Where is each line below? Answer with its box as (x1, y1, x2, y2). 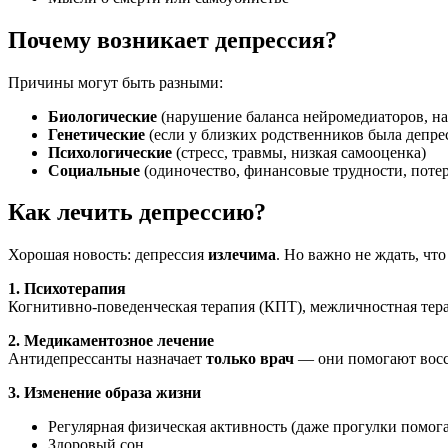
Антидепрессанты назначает (8, 350, 206, 368)
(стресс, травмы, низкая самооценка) (172, 143, 426, 161)
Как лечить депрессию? (8, 199, 266, 226)
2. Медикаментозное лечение (8, 332, 214, 350)
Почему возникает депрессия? (8, 26, 337, 53)
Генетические (48, 125, 145, 143)
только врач (206, 350, 294, 368)
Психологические (48, 143, 172, 161)
